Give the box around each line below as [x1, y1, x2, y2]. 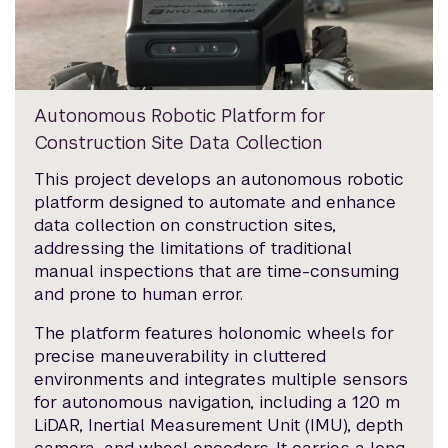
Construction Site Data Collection [34, 131, 323, 155]
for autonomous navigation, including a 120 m [34, 391, 401, 414]
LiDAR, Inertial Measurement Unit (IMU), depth [34, 414, 404, 437]
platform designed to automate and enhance [34, 191, 397, 214]
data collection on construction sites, [34, 214, 337, 237]
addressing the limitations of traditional [34, 237, 353, 260]
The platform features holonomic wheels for [34, 322, 395, 345]
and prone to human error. [34, 283, 244, 306]
